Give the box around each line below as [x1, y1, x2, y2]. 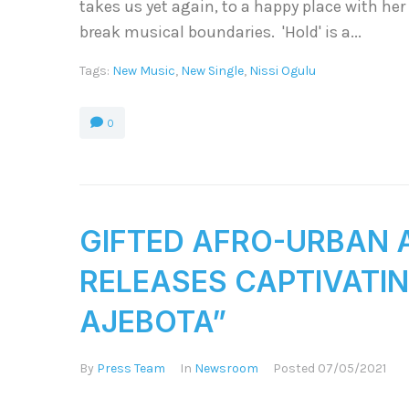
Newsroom [194, 361, 258, 377]
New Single [181, 63, 244, 79]
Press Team [97, 361, 165, 377]
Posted [273, 361, 318, 377]
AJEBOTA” [79, 304, 226, 341]
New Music [112, 63, 175, 79]
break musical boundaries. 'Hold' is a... [79, 22, 362, 43]
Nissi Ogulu [249, 63, 316, 79]
